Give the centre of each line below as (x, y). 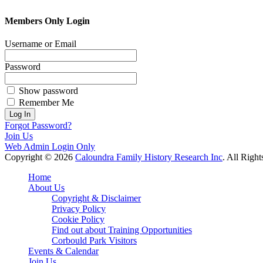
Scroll (15, 167)
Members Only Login (47, 21)
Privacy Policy (79, 209)
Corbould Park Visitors (94, 241)
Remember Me (46, 103)
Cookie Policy (78, 220)
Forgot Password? (38, 126)
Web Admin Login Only (50, 147)
